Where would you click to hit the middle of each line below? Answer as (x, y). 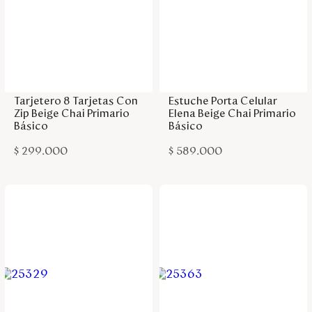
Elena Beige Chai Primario (232, 113)
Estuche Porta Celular (223, 101)
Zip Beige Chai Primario (71, 113)
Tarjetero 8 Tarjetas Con (76, 101)
